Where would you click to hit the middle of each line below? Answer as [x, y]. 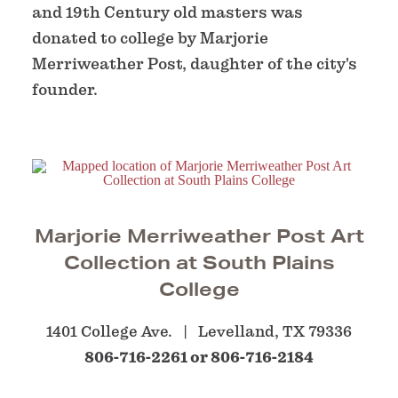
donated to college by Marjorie [150, 37]
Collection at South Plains [199, 262]
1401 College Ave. [111, 331]
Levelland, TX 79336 [275, 331]
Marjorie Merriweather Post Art [199, 235]
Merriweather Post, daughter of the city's [195, 63]
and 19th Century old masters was [167, 12]
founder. [65, 89]
